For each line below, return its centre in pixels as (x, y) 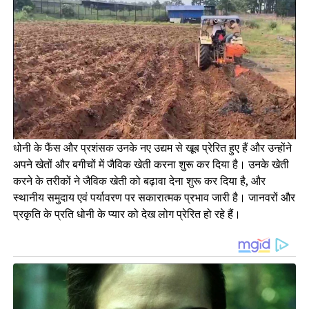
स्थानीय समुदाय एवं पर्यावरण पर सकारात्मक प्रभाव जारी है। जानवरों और (154, 197)
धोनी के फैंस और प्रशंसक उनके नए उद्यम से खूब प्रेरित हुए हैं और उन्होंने (152, 147)
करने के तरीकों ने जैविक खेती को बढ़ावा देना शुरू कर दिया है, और (139, 180)
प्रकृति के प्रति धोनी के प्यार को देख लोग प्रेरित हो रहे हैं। (127, 213)
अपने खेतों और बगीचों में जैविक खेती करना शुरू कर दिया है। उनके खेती (151, 164)
